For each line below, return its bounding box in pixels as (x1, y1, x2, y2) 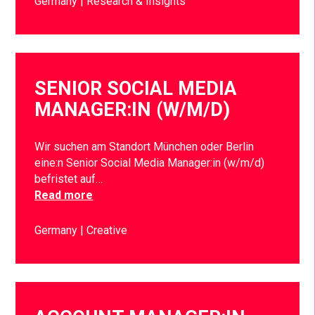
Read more (34, 188, 94, 202)
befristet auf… (34, 172, 103, 186)
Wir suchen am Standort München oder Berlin (34, 140, 255, 154)
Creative (86, 224, 128, 238)
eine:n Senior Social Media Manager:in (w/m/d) (34, 156, 265, 170)
